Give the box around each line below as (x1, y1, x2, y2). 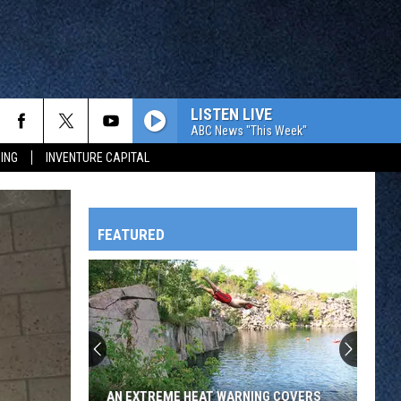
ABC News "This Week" (191, 123, 307, 138)
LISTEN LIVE (191, 104, 272, 124)
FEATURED (98, 226, 165, 243)
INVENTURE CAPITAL (46, 150, 149, 165)
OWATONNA (32, 359, 95, 373)
